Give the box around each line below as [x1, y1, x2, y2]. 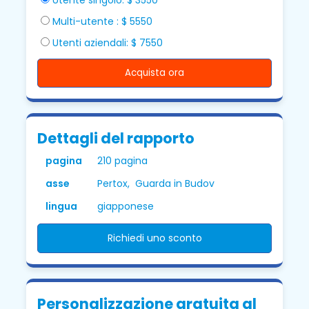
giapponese [97, 199, 154, 213]
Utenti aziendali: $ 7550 [52, 35, 163, 50]
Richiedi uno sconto [107, 230, 202, 245]
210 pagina [97, 153, 148, 168]
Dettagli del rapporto [37, 128, 195, 148]
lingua [46, 199, 78, 213]
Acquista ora [125, 66, 184, 79]
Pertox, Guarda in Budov [97, 176, 215, 190]
